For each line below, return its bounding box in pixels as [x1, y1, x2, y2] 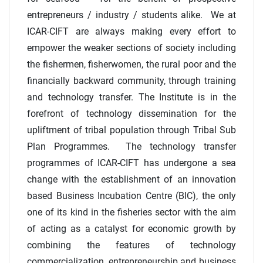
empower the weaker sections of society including [27, 42, 236, 54]
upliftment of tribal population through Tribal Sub [27, 124, 236, 136]
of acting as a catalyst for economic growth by [27, 223, 236, 235]
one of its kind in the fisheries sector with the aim [27, 207, 236, 218]
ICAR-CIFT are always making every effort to [27, 26, 236, 38]
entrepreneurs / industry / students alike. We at [27, 9, 236, 21]
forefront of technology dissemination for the [27, 108, 236, 120]
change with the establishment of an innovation [27, 174, 236, 186]
